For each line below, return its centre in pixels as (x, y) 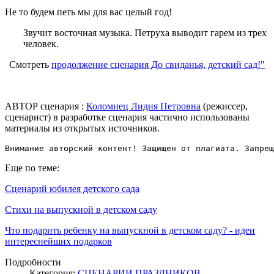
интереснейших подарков (58, 241)
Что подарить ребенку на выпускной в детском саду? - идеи (130, 230)
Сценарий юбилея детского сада (72, 188)
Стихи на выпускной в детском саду (81, 209)
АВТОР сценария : (46, 106)
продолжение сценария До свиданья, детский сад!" (158, 64)
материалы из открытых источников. (83, 128)
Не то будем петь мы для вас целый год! (88, 12)
